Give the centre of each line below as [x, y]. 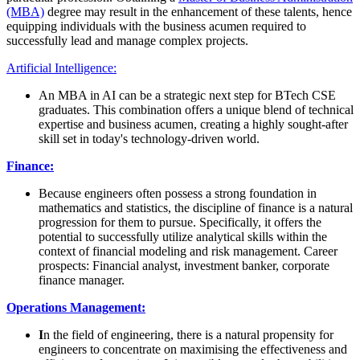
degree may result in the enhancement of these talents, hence [198, 12]
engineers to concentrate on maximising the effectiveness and [193, 350]
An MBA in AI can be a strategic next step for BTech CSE [187, 96]
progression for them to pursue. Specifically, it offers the [180, 223]
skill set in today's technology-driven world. [151, 139]
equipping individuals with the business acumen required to [156, 27]
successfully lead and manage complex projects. [129, 41]
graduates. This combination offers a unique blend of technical [196, 110]
